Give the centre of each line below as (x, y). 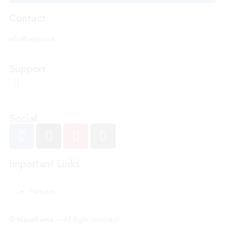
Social (23, 118)
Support (27, 69)
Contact (27, 18)
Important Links (44, 163)
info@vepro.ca (32, 39)
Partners (42, 191)
